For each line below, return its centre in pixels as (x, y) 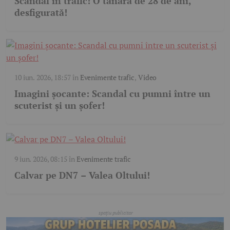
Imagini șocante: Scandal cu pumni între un (112, 94)
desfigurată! (41, 13)
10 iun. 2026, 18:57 (43, 78)
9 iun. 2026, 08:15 (41, 159)
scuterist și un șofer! (60, 106)
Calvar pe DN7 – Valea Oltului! (82, 175)
